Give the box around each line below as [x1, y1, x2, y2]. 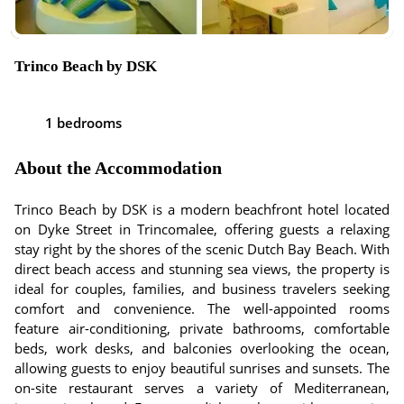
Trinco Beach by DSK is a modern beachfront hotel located [14, 200, 390, 218]
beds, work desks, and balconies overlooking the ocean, [14, 339, 390, 357]
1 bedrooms [45, 114, 122, 132]
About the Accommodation [14, 158, 222, 178]
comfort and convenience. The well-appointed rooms [14, 299, 390, 317]
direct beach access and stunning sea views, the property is [14, 260, 390, 278]
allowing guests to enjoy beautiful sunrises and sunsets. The [14, 359, 390, 377]
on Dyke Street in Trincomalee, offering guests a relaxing [14, 220, 390, 238]
